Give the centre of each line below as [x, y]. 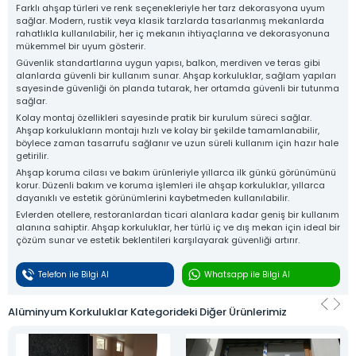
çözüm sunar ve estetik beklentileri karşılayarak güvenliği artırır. [158, 240]
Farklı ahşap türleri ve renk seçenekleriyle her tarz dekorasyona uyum [170, 8]
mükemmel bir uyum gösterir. [81, 46]
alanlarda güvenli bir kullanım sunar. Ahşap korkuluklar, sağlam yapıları [176, 75]
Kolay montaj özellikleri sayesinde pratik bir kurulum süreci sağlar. [164, 118]
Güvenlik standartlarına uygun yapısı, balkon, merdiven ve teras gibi [168, 63]
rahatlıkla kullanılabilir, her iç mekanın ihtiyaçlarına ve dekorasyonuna [173, 33]
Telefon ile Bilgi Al [74, 275]
